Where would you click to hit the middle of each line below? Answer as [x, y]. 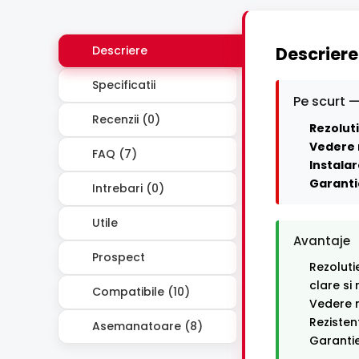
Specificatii [122, 85]
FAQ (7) [113, 153]
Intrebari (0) [127, 188]
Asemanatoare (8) [146, 326]
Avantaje [322, 241]
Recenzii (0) [125, 119]
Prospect [117, 257]
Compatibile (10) [139, 291]
